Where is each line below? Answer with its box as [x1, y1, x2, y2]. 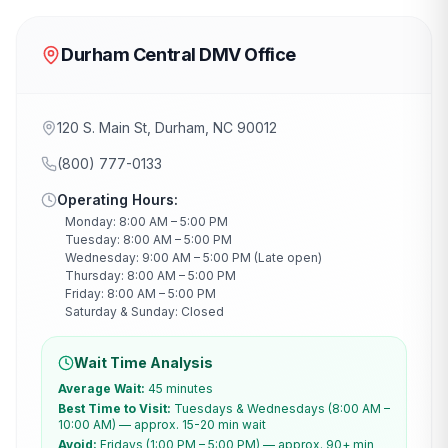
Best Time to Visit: [58, 401, 171, 416]
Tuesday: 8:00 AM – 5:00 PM [65, 232, 232, 247]
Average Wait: [58, 381, 145, 396]
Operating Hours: [57, 191, 178, 208]
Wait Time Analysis [74, 354, 213, 371]
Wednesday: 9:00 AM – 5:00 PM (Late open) [65, 250, 322, 265]
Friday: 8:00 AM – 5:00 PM [65, 286, 216, 301]
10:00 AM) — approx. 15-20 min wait [58, 417, 266, 432]
